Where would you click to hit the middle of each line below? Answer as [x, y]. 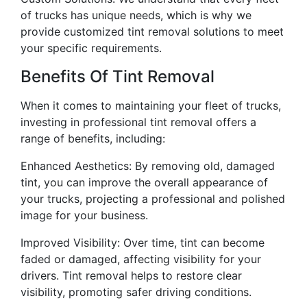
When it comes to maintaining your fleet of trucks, [151, 105]
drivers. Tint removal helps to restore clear [131, 275]
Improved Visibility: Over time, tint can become [143, 242]
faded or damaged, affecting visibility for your [141, 259]
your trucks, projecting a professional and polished [153, 198]
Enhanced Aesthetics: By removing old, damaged [148, 165]
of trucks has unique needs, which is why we [136, 15]
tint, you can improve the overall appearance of [144, 182]
